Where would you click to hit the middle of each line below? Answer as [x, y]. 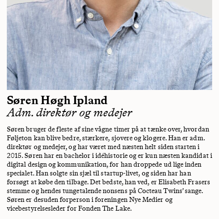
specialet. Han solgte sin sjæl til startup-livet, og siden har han [99, 173]
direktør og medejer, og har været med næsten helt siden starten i [103, 147]
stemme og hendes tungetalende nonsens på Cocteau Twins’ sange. [105, 191]
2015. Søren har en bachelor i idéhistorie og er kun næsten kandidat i [109, 155]
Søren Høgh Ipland [57, 100]
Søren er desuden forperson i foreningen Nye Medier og [90, 199]
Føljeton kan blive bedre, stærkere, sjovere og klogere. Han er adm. [106, 138]
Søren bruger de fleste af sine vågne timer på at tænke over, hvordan [108, 129]
